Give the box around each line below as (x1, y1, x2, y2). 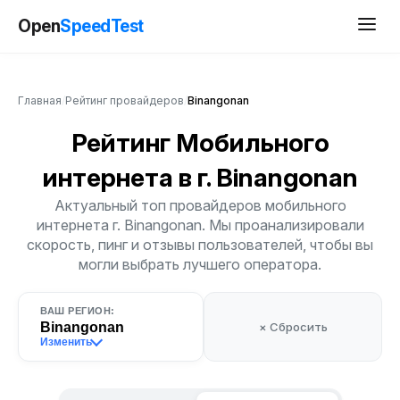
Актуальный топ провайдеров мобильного (54, 196, 346, 214)
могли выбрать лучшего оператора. (79, 255, 321, 273)
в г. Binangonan (178, 162, 358, 193)
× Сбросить (258, 320, 328, 334)
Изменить (40, 336, 92, 348)
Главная (18, 94, 62, 107)
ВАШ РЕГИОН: (40, 305, 115, 316)
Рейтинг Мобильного (71, 128, 329, 158)
